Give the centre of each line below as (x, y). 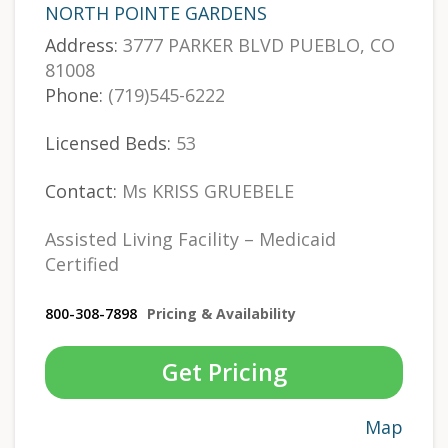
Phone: (74, 95)
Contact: (81, 191)
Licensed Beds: (108, 143)
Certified (82, 264)
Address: (81, 45)
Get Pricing (224, 372)
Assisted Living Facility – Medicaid (190, 239)
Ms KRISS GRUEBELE (205, 191)
